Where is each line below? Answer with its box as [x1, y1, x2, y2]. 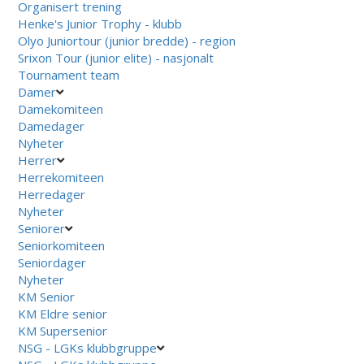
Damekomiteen [18, 100, 104, 117]
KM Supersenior [18, 322, 108, 339]
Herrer [18, 151, 58, 168]
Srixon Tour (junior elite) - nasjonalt [18, 49, 214, 66]
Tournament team [18, 66, 120, 83]
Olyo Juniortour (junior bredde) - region [18, 32, 236, 49]
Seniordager [18, 253, 87, 271]
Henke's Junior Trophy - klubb [18, 15, 183, 32]
